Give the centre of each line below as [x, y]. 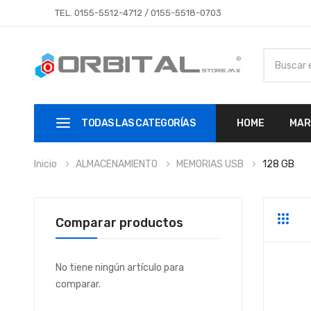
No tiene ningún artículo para [119, 268]
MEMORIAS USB [211, 164]
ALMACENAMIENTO [117, 164]
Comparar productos [119, 223]
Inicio [46, 164]
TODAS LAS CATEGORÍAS [138, 123]
